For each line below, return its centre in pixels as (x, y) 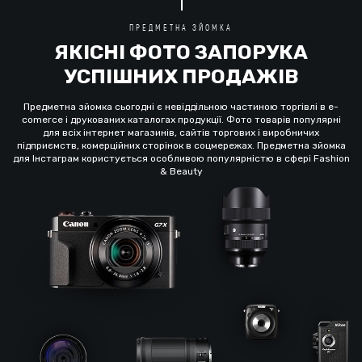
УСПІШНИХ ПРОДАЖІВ (181, 76)
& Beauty (181, 171)
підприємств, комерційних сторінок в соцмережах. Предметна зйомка (181, 145)
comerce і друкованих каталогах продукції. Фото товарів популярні (181, 120)
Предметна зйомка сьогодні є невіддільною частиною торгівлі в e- (181, 107)
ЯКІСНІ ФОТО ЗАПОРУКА (181, 52)
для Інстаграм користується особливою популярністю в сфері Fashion (181, 158)
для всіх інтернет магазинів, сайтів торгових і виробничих (181, 133)
